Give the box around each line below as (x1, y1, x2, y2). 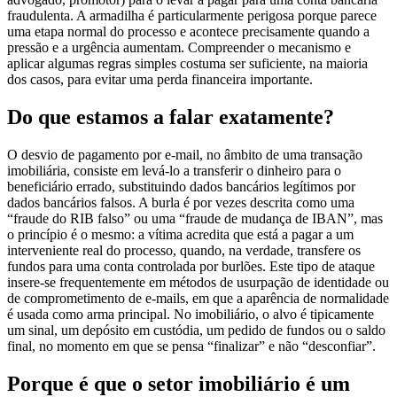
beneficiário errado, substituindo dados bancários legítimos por (7, 162, 355, 178)
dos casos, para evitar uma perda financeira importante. (7, 55, 313, 71)
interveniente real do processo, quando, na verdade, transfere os (7, 226, 361, 242)
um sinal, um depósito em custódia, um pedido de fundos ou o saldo (7, 306, 385, 322)
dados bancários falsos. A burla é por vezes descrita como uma (7, 178, 354, 194)
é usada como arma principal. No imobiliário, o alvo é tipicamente (7, 290, 374, 306)
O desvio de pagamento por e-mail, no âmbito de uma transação (7, 130, 362, 146)
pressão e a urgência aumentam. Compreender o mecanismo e (7, 23, 351, 39)
